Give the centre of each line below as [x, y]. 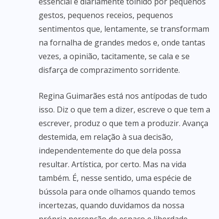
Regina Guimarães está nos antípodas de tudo [123, 96]
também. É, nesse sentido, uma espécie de [115, 178]
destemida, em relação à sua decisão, [106, 137]
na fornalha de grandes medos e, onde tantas [122, 43]
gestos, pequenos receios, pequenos [106, 15]
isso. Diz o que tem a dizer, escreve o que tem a [124, 109]
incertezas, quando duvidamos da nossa [111, 205]
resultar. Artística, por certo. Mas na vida [112, 164]
